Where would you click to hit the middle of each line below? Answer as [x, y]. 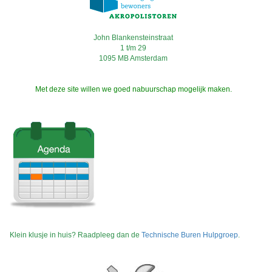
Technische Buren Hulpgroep [190, 235]
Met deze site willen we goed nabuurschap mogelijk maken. [133, 89]
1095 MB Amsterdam [133, 58]
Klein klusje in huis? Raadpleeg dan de [76, 235]
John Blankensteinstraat [133, 37]
